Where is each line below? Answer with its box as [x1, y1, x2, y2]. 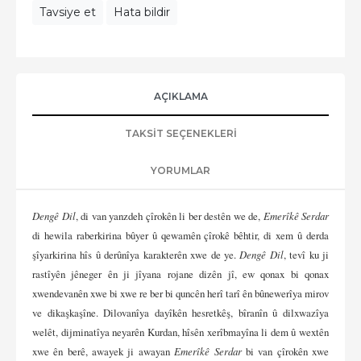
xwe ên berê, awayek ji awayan [32, 344, 175, 359]
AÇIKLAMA [153, 90, 208, 102]
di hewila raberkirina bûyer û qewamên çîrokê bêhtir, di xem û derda [32, 228, 329, 243]
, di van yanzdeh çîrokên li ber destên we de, [75, 209, 263, 223]
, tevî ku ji [283, 247, 330, 262]
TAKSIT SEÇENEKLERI [124, 127, 237, 139]
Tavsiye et [39, 5, 96, 19]
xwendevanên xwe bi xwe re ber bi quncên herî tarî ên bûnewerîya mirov [32, 286, 329, 301]
